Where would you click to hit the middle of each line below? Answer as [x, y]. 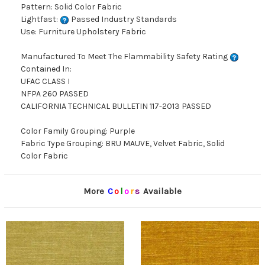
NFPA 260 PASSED [55, 94]
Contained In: [46, 69]
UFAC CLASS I [45, 82]
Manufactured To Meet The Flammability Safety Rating [125, 57]
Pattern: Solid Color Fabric [71, 7]
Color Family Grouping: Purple [78, 131]
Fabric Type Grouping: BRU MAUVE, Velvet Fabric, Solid [123, 144]
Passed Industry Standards [123, 20]
